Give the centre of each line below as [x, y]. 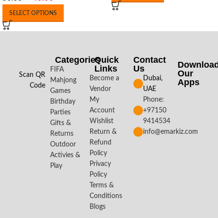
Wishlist [101, 121]
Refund [100, 143]
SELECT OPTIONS [33, 13]
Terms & [101, 185]
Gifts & [61, 123]
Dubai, [153, 78]
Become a [104, 78]
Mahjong [64, 80]
